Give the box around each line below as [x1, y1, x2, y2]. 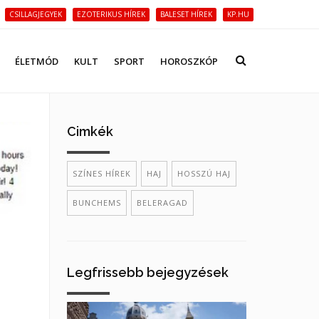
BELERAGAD [136, 197, 188, 208]
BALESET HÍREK [160, 9, 212, 19]
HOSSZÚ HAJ [177, 168, 231, 179]
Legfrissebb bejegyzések [66, 265, 229, 280]
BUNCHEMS [72, 197, 121, 208]
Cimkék [66, 124, 113, 139]
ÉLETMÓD [15, 55, 58, 68]
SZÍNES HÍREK [72, 168, 131, 179]
